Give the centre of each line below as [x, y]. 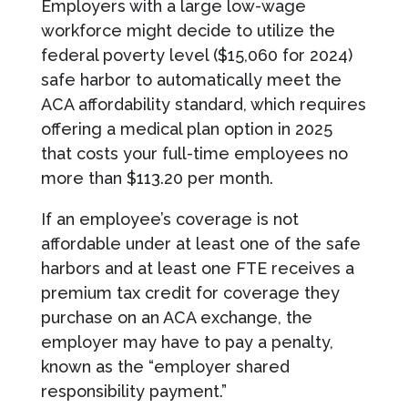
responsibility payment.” [133, 391]
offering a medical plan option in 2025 [186, 128]
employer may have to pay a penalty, [187, 342]
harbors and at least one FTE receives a [197, 268]
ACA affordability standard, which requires [203, 104]
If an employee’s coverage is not [169, 219]
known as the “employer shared [165, 366]
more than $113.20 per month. [157, 178]
